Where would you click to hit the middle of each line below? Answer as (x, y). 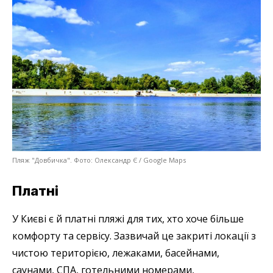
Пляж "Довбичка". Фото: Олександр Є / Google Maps (99, 160)
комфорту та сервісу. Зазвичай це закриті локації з (134, 236)
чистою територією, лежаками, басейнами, (116, 253)
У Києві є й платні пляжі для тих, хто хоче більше (128, 219)
